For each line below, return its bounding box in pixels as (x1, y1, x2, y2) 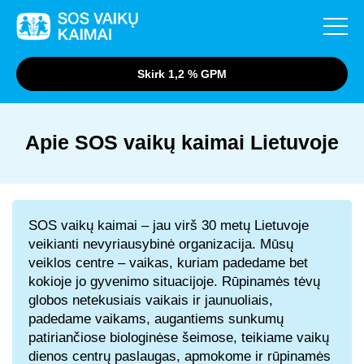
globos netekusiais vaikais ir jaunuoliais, (28, 292, 273, 308)
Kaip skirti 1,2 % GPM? (24, 77, 142, 91)
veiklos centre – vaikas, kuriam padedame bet (28, 255, 308, 271)
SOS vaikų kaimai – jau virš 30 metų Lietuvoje (28, 218, 309, 233)
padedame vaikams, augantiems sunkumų (28, 311, 284, 327)
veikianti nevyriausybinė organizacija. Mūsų (28, 236, 293, 252)
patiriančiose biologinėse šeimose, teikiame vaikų (28, 330, 329, 345)
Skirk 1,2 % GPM (137, 67, 227, 80)
